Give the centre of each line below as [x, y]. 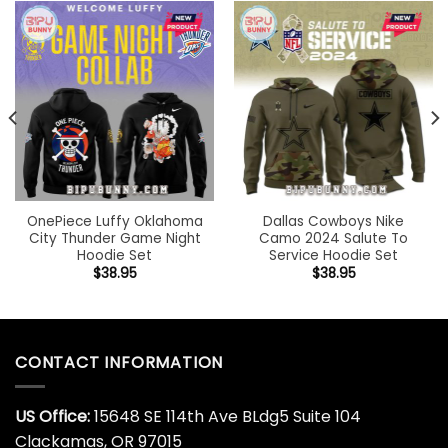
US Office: [52, 417]
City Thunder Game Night [114, 238]
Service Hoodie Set [333, 255]
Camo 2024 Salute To [333, 238]
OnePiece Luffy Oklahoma [114, 221]
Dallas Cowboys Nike [333, 221]
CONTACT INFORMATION [119, 362]
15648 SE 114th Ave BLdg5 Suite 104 [225, 417]
